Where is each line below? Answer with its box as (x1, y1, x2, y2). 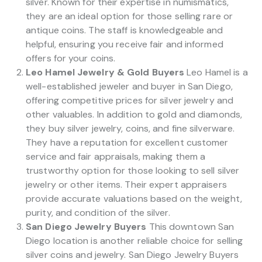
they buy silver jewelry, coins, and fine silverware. (26, 122, 235, 135)
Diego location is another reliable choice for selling (26, 234, 243, 247)
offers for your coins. (26, 51, 116, 64)
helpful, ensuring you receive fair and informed (26, 37, 223, 50)
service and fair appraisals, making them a (26, 150, 206, 163)
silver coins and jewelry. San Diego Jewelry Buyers (26, 248, 239, 261)
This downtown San (146, 220, 235, 233)
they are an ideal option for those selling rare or (26, 9, 233, 22)
